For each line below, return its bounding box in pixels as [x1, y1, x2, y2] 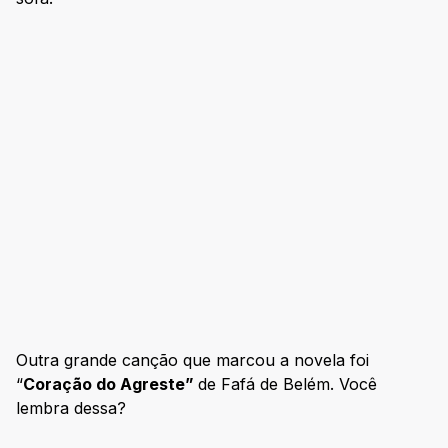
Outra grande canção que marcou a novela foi [16, 350, 369, 371]
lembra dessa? [16, 398, 126, 419]
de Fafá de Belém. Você [198, 374, 377, 395]
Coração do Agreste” [23, 374, 198, 395]
